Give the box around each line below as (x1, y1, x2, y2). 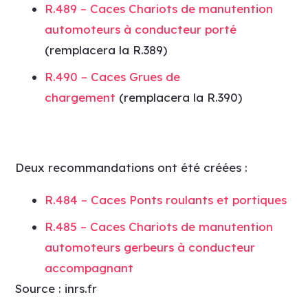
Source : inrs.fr (15, 280, 98, 296)
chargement (44, 89, 119, 104)
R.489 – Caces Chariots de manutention (44, 1, 273, 16)
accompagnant (44, 260, 133, 275)
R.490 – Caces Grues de (44, 69, 180, 84)
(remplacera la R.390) (118, 89, 242, 104)
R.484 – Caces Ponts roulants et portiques (44, 192, 287, 207)
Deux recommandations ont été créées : (15, 160, 248, 175)
